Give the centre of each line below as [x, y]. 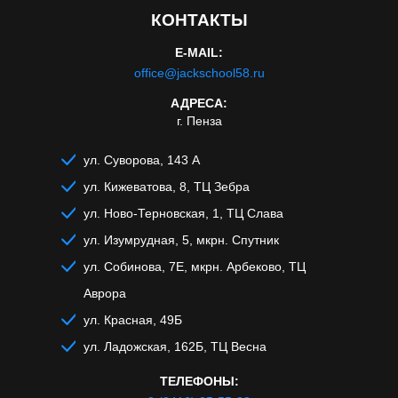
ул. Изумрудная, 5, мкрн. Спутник [181, 240]
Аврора [105, 293]
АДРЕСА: [199, 103]
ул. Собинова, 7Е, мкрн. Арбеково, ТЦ [195, 267]
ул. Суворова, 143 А [142, 160]
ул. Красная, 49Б [133, 320]
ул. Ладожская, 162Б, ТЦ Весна [175, 346]
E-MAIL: [199, 52]
